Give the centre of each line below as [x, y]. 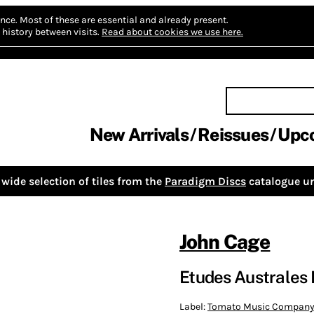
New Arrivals [139, 135]
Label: [193, 306]
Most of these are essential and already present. [124, 20]
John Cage [225, 241]
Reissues [233, 135]
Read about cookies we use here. [172, 32]
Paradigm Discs [205, 181]
